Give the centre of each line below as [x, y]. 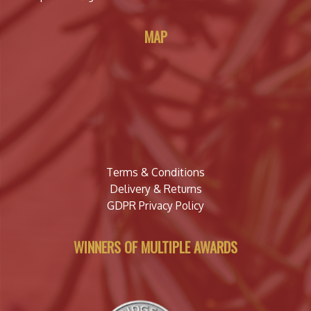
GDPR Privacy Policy [155, 205]
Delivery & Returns [155, 188]
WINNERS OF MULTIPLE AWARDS [155, 247]
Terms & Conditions [155, 172]
